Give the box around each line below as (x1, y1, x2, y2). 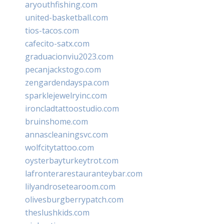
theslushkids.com (25, 206, 89, 218)
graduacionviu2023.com (25, 50, 113, 62)
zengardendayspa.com (25, 76, 109, 88)
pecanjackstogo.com (25, 63, 101, 75)
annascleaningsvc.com (25, 128, 108, 140)
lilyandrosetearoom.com (25, 180, 115, 192)
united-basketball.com (25, 11, 108, 23)
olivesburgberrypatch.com (25, 193, 123, 205)
